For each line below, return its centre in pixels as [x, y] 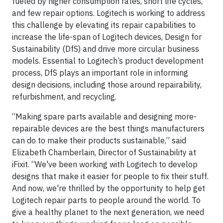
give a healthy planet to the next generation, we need [108, 212]
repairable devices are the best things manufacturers [108, 128]
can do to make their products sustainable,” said [99, 140]
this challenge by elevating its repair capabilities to [104, 25]
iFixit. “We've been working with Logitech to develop [105, 164]
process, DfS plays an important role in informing [100, 73]
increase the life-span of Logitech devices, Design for [107, 37]
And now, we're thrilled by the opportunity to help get [109, 188]
